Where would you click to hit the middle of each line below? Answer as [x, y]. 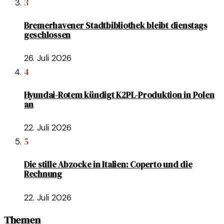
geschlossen [47, 35]
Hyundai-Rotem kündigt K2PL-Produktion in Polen [119, 95]
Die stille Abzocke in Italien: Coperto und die [108, 165]
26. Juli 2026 [48, 58]
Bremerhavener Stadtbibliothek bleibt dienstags [116, 25]
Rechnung [43, 174]
